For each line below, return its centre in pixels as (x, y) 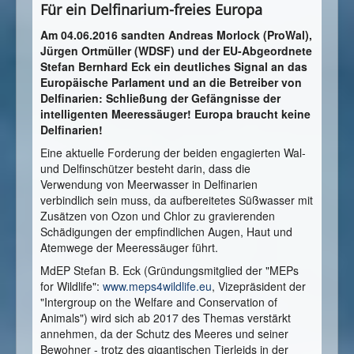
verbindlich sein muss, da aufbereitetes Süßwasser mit (177, 200)
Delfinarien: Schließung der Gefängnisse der (160, 98)
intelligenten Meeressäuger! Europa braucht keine (175, 114)
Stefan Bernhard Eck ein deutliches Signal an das (174, 67)
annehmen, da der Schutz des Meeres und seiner (164, 334)
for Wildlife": (72, 286)
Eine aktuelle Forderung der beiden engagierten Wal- (173, 153)
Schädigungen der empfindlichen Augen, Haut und (166, 232)
